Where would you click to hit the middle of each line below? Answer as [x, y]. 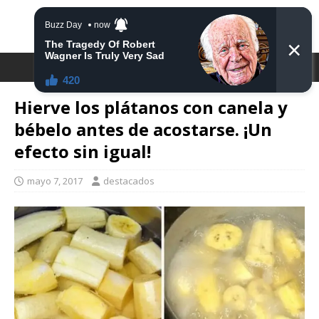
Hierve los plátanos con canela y [151, 107]
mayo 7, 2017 [55, 181]
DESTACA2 [159, 26]
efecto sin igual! [83, 151]
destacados [129, 181]
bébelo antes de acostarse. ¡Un [143, 129]
